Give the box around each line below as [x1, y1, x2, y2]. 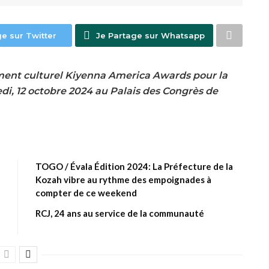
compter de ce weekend [35, 187, 137, 199]
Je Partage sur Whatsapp [95, 31, 205, 41]
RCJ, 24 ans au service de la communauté [35, 208, 204, 219]
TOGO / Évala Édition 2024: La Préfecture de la [35, 161, 233, 172]
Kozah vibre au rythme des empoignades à [35, 174, 211, 186]
